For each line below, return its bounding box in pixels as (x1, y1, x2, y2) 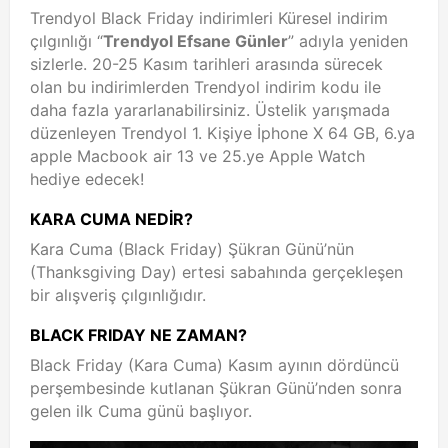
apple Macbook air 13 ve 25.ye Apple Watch (30, 146, 365, 166)
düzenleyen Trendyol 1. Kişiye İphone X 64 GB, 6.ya (30, 123, 415, 143)
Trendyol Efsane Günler (103, 31, 288, 51)
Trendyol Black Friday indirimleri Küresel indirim (30, 8, 388, 28)
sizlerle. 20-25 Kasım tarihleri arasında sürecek (30, 54, 383, 74)
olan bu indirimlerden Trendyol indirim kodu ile (30, 77, 381, 97)
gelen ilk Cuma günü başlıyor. (30, 401, 252, 421)
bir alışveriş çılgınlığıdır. (30, 285, 206, 305)
